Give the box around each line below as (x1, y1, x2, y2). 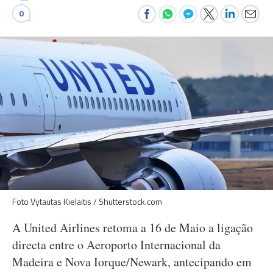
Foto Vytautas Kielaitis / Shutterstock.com (12, 195, 162, 208)
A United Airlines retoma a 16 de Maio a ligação (12, 219, 253, 236)
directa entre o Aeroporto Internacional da (12, 236, 221, 253)
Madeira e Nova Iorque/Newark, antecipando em (12, 253, 252, 270)
